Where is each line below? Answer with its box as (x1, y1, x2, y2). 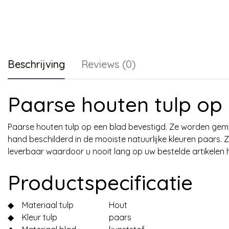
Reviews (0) (81, 58, 136, 71)
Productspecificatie (8, 170, 193, 195)
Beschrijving (8, 58, 65, 71)
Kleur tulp (22, 212, 57, 222)
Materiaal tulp (22, 200, 74, 210)
